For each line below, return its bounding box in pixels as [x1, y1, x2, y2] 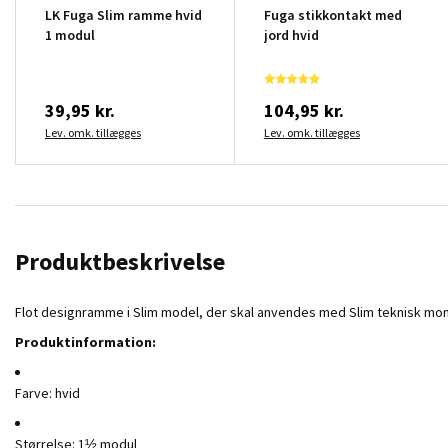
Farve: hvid [15, 383, 80, 402]
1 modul [45, 25, 95, 44]
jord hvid [263, 25, 319, 44]
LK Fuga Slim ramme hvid [45, 5, 202, 24]
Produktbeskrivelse [15, 245, 225, 277]
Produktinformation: [15, 332, 156, 351]
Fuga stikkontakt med [263, 5, 402, 24]
